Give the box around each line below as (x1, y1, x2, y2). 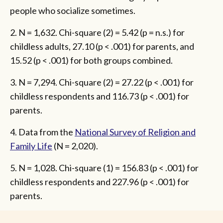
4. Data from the (10, 126, 75, 138)
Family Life (10, 140, 52, 152)
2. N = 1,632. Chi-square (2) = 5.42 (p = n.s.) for (10, 27, 185, 38)
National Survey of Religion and (75, 126, 196, 138)
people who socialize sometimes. (10, 5, 137, 16)
